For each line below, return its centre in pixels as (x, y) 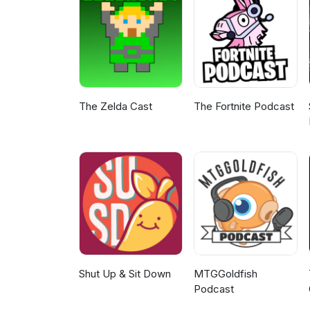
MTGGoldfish (226, 274)
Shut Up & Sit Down (125, 274)
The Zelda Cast (116, 107)
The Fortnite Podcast (244, 107)
